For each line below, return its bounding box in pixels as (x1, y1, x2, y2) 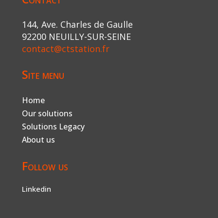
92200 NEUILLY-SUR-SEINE (21, 31, 131, 43)
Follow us (21, 158, 68, 174)
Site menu (21, 67, 64, 83)
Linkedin (21, 184, 51, 194)
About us (21, 134, 55, 145)
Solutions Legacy (21, 121, 85, 132)
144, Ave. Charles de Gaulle (21, 18, 133, 31)
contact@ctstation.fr (21, 43, 109, 55)
